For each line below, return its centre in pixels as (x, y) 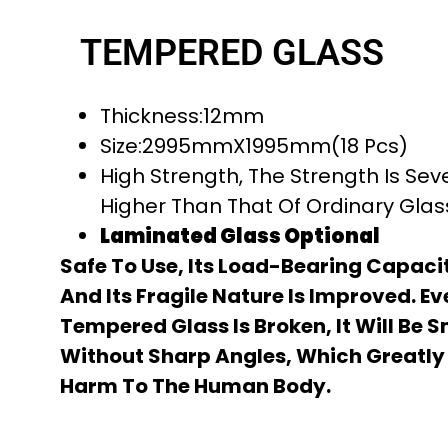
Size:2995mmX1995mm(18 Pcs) (254, 146)
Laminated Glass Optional (240, 236)
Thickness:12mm (182, 116)
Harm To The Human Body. (195, 386)
